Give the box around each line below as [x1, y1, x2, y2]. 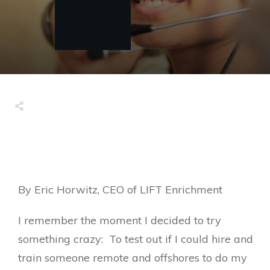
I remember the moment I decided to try [18, 213, 221, 227]
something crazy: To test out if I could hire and [18, 232, 253, 246]
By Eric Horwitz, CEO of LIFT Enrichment [18, 183, 222, 196]
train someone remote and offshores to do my [18, 251, 247, 265]
